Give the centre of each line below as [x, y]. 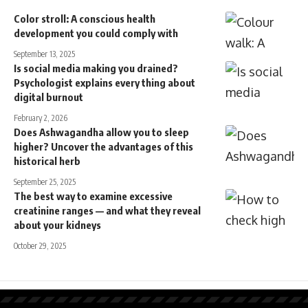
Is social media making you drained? [96, 68]
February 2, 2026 [41, 118]
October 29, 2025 [40, 245]
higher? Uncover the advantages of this [103, 146]
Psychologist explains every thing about [104, 82]
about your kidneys [57, 224]
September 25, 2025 [45, 181]
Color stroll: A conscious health [85, 18]
